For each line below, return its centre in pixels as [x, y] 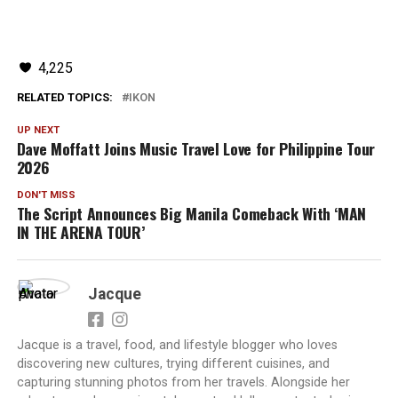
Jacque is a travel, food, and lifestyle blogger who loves [177, 346]
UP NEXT [38, 131]
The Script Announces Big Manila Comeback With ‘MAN [191, 214]
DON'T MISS [46, 195]
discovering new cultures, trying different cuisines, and [173, 364]
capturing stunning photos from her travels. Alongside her [183, 383]
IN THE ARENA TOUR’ [80, 232]
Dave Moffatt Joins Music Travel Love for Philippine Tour [195, 149]
